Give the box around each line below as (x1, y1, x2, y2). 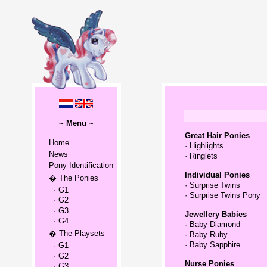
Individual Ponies (184, 170, 250, 179)
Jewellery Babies (184, 210, 247, 219)
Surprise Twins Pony (189, 191, 260, 200)
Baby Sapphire (189, 240, 240, 249)
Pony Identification (48, 161, 113, 170)
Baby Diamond (189, 220, 240, 229)
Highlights (189, 141, 223, 150)
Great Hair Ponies (184, 131, 250, 140)
